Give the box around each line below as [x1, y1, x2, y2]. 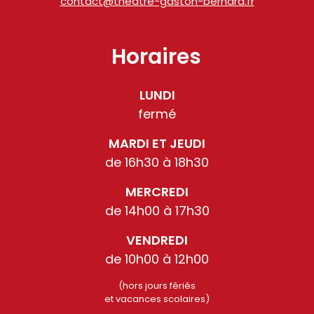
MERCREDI [125, 182, 189, 200]
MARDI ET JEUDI [109, 134, 205, 152]
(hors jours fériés [118, 278, 196, 292]
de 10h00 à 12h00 [105, 250, 209, 268]
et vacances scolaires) [104, 292, 210, 306]
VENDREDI [126, 231, 188, 249]
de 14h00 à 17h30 [104, 201, 210, 219]
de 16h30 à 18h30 [105, 153, 209, 171]
